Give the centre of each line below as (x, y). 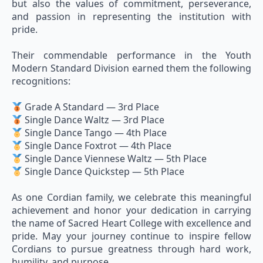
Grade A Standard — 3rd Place (91, 107)
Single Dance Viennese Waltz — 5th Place (115, 159)
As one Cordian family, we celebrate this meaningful (131, 197)
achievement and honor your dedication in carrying (131, 210)
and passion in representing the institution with (131, 16)
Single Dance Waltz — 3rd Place (94, 120)
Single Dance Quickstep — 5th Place (104, 171)
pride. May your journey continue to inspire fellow (131, 236)
